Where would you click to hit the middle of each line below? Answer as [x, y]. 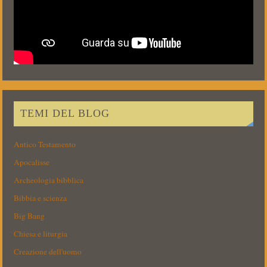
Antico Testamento [45, 145]
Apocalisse [32, 162]
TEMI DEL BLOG [65, 114]
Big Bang [30, 216]
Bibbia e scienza [41, 198]
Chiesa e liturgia [41, 234]
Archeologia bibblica [49, 180]
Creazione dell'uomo [48, 252]
